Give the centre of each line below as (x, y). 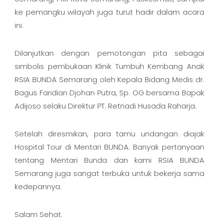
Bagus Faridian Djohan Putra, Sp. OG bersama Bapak (109, 93)
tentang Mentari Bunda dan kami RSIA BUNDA (109, 160)
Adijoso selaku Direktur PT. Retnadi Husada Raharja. (107, 106)
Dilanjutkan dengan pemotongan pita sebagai (109, 53)
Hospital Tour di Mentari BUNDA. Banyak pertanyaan (109, 147)
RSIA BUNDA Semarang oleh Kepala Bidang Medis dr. (109, 79)
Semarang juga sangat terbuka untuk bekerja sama (109, 173)
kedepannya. (38, 186)
